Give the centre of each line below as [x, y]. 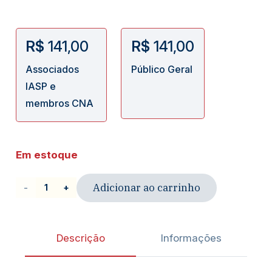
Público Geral [162, 69]
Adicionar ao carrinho [146, 188]
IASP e [41, 86]
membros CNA [60, 103]
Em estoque [46, 155]
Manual [31, 229]
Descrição [80, 238]
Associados [53, 69]
